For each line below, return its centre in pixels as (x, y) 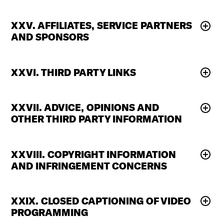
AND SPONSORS (50, 37)
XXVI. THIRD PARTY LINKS (74, 72)
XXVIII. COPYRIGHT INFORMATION (94, 154)
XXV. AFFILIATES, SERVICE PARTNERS (102, 26)
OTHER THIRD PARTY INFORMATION (97, 119)
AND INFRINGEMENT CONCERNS (89, 166)
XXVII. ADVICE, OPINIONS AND (85, 108)
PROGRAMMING (50, 213)
